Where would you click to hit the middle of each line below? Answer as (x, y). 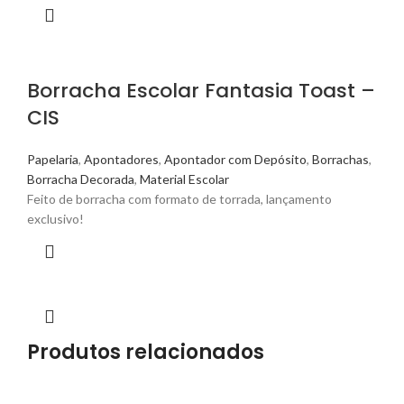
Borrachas (340, 160)
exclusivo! (55, 219)
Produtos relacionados (146, 353)
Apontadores (121, 160)
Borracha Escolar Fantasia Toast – (201, 91)
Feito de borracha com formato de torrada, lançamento (179, 199)
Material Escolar (184, 179)
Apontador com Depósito (235, 160)
